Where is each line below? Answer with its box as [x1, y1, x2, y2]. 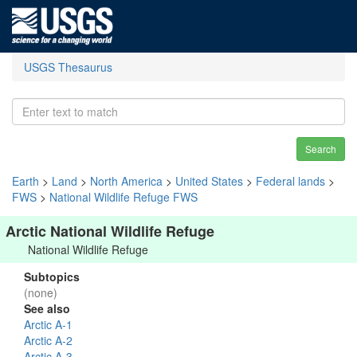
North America [90, 173, 163, 189]
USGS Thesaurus [24, 59, 112, 75]
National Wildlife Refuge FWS [49, 189, 198, 205]
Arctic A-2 [24, 332, 73, 348]
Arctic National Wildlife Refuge [6, 221, 214, 241]
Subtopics [24, 269, 80, 284]
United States [175, 173, 243, 189]
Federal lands [256, 173, 325, 189]
